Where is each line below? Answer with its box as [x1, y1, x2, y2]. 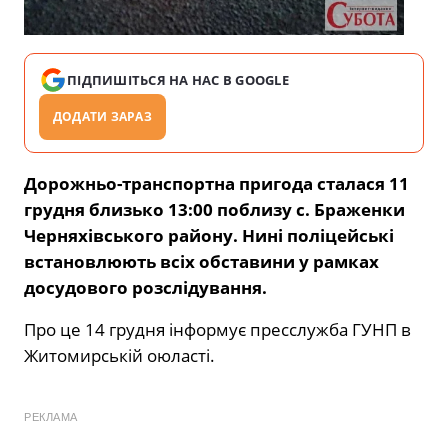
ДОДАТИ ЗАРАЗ [53, 107, 152, 125]
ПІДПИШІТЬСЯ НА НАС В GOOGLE [67, 70, 290, 89]
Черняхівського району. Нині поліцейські [24, 223, 394, 247]
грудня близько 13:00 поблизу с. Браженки [24, 197, 405, 221]
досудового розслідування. [24, 275, 267, 299]
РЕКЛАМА [24, 410, 78, 423]
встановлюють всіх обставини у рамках [24, 249, 379, 273]
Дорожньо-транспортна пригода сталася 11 [24, 171, 409, 195]
